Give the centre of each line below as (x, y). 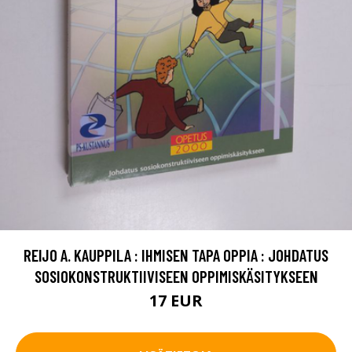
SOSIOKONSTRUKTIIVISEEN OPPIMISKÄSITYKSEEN (176, 277)
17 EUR (176, 301)
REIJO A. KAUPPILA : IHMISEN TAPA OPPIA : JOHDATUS (176, 255)
